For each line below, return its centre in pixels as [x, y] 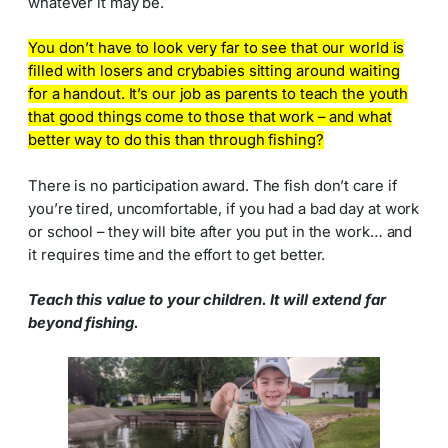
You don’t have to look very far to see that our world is [216, 48]
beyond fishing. [83, 322]
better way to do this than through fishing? [176, 140]
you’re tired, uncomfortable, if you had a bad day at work [224, 208]
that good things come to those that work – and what [210, 117]
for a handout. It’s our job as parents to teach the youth [218, 94]
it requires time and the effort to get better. [177, 254]
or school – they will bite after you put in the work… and [220, 231]
